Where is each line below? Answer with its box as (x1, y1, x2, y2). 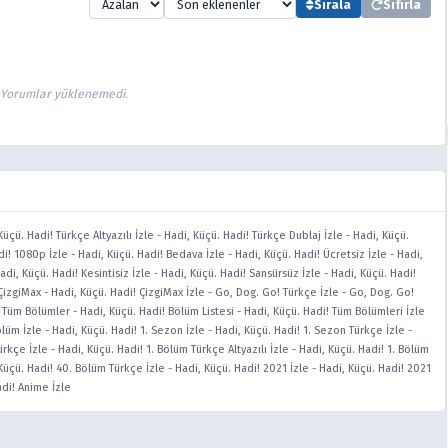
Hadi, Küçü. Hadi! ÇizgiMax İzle (51, 286, 205, 299)
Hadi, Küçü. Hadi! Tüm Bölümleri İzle (244, 305, 425, 318)
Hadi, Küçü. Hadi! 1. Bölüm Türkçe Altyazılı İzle (58, 343, 289, 356)
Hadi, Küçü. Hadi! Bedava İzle (78, 248, 225, 261)
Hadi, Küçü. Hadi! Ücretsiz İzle (235, 248, 387, 261)
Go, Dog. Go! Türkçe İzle (215, 286, 339, 299)
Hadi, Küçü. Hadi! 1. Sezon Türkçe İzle (215, 324, 405, 337)
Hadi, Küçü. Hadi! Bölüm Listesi (80, 305, 234, 318)
